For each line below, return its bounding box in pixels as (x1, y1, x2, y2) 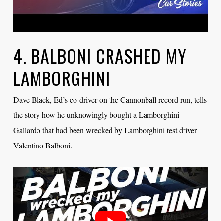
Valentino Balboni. (13, 140, 72, 151)
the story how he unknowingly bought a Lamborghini (13, 110, 179, 120)
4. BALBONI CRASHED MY (13, 42, 187, 69)
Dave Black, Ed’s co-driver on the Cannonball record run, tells (13, 94, 207, 105)
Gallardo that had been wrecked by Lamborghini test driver (13, 125, 197, 136)
